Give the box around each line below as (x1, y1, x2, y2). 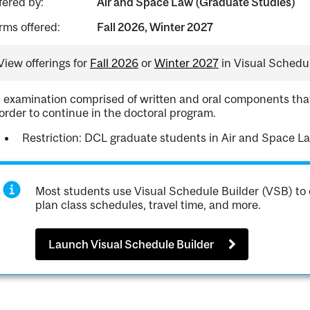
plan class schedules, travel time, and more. (35, 198, 262, 212)
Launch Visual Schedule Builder (48, 237, 214, 252)
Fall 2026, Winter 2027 (96, 20, 213, 34)
